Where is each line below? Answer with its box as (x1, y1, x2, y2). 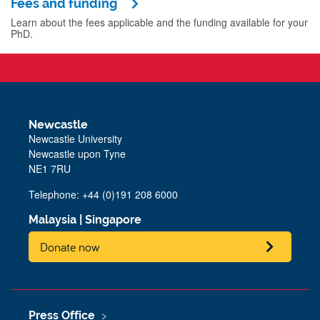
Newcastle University (29, 131, 122, 146)
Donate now (40, 239, 100, 256)
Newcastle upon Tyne (29, 146, 126, 161)
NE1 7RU (29, 161, 71, 176)
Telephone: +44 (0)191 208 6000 (29, 186, 178, 201)
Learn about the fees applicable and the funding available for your (11, 14, 308, 29)
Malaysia (29, 212, 76, 226)
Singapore (85, 212, 141, 226)
